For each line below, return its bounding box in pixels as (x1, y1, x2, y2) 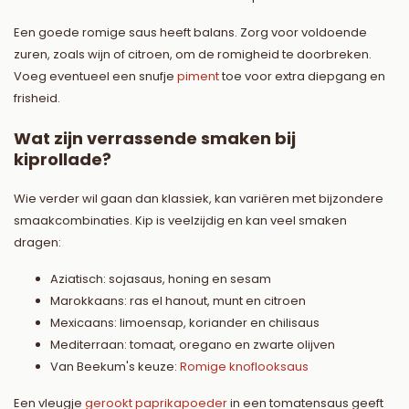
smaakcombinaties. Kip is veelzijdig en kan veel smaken (14, 212, 347, 230)
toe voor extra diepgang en (219, 68, 385, 86)
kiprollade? (14, 148, 111, 172)
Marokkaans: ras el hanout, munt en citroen (50, 292, 306, 310)
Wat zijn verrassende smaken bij (14, 127, 296, 151)
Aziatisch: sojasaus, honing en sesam (50, 270, 271, 288)
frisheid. (14, 89, 60, 108)
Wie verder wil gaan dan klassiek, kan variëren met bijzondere (14, 190, 383, 208)
